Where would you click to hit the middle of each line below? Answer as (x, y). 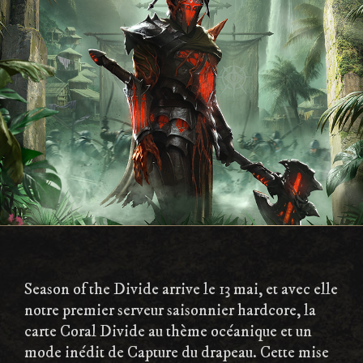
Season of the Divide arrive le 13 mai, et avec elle (181, 289)
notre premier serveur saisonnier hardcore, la (170, 310)
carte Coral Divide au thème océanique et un (168, 331)
